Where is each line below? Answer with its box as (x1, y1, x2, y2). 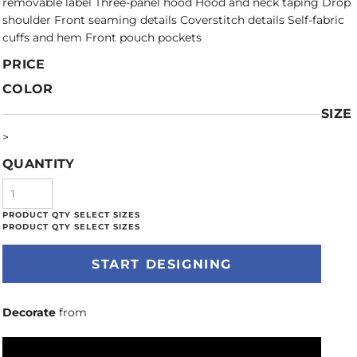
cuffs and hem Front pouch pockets (2, 30, 202, 45)
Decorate (2, 305, 56, 320)
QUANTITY (2, 156, 75, 171)
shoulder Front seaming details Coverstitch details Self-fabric (2, 13, 344, 27)
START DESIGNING (92, 257, 232, 273)
